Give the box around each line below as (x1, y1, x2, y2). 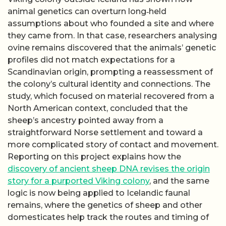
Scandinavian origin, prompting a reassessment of (8, 67, 213, 77)
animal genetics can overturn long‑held (8, 6, 166, 16)
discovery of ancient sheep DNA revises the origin (8, 163, 210, 174)
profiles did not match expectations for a (8, 54, 175, 65)
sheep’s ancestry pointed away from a (8, 115, 163, 125)
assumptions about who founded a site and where (8, 18, 214, 28)
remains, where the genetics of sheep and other (8, 200, 202, 210)
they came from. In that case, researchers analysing (8, 30, 217, 40)
